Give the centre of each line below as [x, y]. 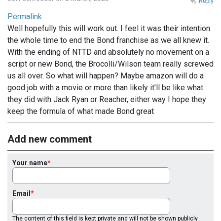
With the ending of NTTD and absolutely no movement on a [108, 52]
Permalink [25, 16]
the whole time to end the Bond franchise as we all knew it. [108, 40]
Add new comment [50, 139]
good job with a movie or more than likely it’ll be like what [105, 87]
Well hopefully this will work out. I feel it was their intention [109, 28]
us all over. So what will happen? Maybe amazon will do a [106, 75]
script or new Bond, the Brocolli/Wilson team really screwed [110, 64]
